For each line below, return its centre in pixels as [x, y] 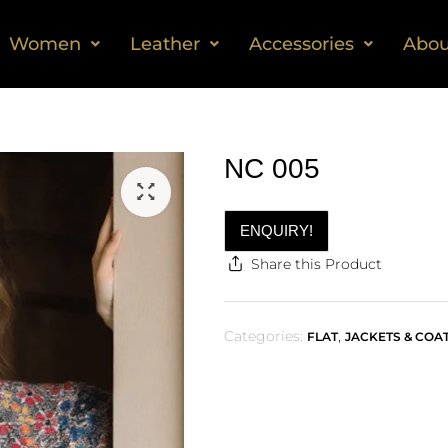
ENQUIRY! [276, 230]
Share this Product [316, 264]
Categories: [263, 336]
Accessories [301, 44]
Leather [164, 44]
